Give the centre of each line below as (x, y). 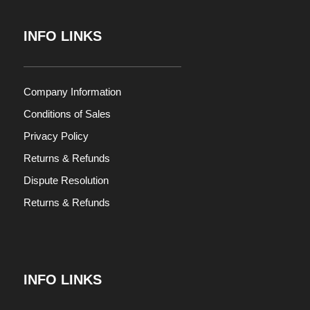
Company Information (72, 92)
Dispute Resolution (66, 181)
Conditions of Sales (67, 114)
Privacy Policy (56, 136)
